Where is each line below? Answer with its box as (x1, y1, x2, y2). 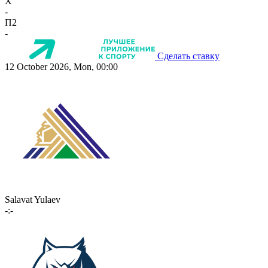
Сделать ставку (157, 50, 220, 61)
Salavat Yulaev (5, 194, 60, 205)
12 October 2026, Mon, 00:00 (5, 61, 118, 72)
